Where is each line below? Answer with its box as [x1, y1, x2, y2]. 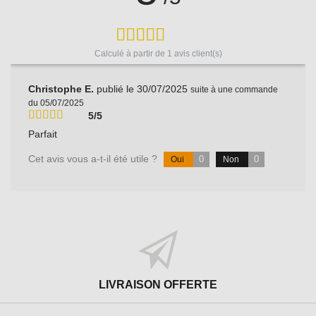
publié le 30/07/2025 [97, 83, 188, 95]
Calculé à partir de [94, 48, 167, 59]
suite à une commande [190, 84, 279, 95]
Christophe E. [28, 83, 97, 95]
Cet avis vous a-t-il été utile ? [28, 152, 161, 164]
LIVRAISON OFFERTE [99, 278, 217, 291]
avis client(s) [171, 48, 222, 59]
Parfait [28, 128, 58, 140]
